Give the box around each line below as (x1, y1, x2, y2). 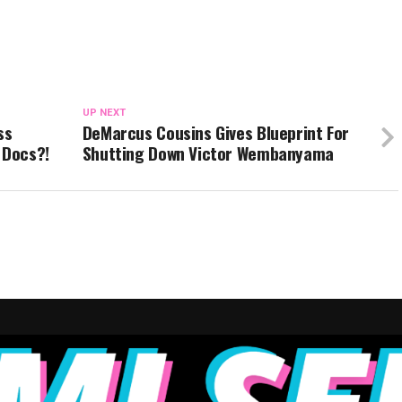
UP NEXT (82, 107, 126, 119)
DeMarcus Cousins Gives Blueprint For (82, 119, 349, 146)
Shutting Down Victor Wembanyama (82, 140, 334, 167)
